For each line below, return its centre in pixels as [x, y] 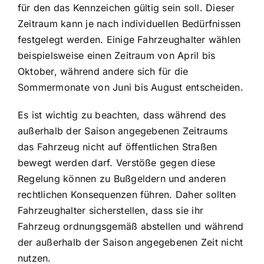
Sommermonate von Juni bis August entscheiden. [131, 87]
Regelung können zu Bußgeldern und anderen [122, 178]
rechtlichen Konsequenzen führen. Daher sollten [127, 194]
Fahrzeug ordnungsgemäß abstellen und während [131, 226]
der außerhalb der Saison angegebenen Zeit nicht [131, 242]
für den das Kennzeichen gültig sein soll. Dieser [126, 7]
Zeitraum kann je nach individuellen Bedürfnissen [129, 23]
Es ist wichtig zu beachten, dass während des [122, 115]
